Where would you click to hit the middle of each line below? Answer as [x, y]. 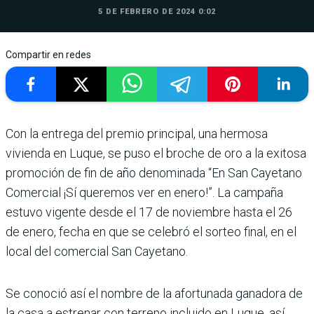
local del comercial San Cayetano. [97, 251]
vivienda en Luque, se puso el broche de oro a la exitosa [156, 153]
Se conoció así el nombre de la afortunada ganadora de [154, 293]
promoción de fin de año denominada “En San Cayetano [154, 172]
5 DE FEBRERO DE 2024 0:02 [157, 11]
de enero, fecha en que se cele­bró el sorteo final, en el [151, 231]
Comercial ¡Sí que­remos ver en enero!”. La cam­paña [144, 192]
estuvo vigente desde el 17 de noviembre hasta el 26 [149, 212]
